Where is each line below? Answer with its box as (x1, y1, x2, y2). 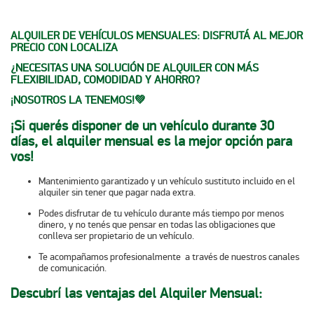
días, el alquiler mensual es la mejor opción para (11, 132, 292, 150)
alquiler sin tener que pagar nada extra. (39, 186, 200, 199)
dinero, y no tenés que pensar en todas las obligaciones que (39, 219, 275, 231)
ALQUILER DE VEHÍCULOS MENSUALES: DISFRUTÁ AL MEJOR (11, 29, 303, 43)
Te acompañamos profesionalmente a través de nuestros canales (39, 251, 299, 264)
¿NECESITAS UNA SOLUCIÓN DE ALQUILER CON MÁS (11, 61, 259, 75)
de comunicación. (39, 262, 109, 275)
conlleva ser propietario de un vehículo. (39, 230, 198, 243)
